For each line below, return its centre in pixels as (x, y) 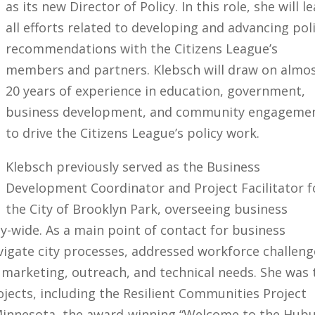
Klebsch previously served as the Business (133, 167)
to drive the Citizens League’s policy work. (133, 133)
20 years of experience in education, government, (156, 91)
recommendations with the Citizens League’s (142, 49)
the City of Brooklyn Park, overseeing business (147, 209)
